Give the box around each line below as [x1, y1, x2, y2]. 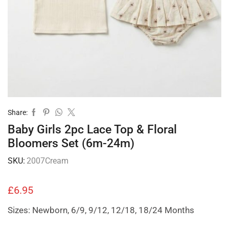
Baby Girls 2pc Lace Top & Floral [8, 122, 177, 136]
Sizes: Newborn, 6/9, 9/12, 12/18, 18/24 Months [8, 204, 194, 215]
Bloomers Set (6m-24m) [8, 136, 134, 150]
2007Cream [27, 155, 68, 166]
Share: [8, 108, 28, 117]
